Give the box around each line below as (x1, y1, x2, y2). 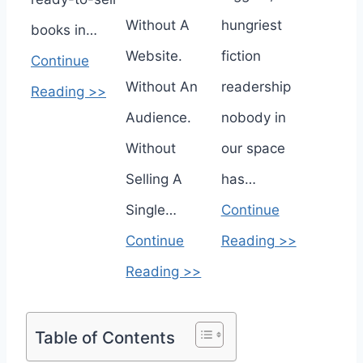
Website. (126, 47, 183, 64)
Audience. (126, 109, 192, 126)
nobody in (220, 109, 286, 126)
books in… (31, 21, 97, 38)
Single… (126, 201, 177, 218)
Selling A (126, 170, 183, 187)
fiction (220, 47, 261, 64)
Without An (126, 78, 199, 95)
